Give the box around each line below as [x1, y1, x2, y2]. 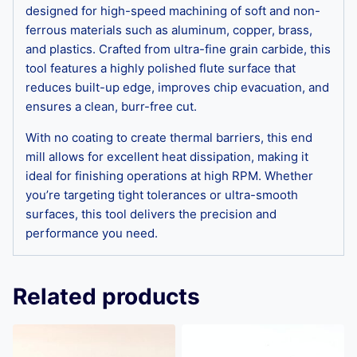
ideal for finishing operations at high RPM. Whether [25, 167, 313, 183]
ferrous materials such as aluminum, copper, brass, [25, 22, 312, 37]
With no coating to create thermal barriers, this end [25, 129, 312, 145]
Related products [13, 282, 200, 310]
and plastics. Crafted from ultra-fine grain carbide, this [25, 41, 331, 57]
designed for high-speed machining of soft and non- [25, 2, 320, 18]
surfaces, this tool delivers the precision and [25, 206, 277, 222]
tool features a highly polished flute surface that [25, 60, 296, 76]
